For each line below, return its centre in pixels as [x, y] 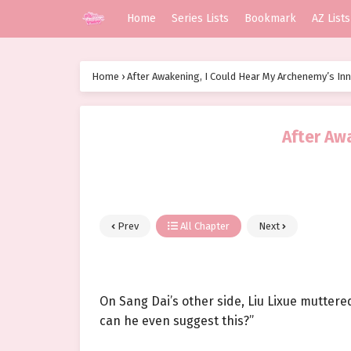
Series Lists [200, 18]
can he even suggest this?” [177, 321]
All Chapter [204, 226]
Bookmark [270, 18]
